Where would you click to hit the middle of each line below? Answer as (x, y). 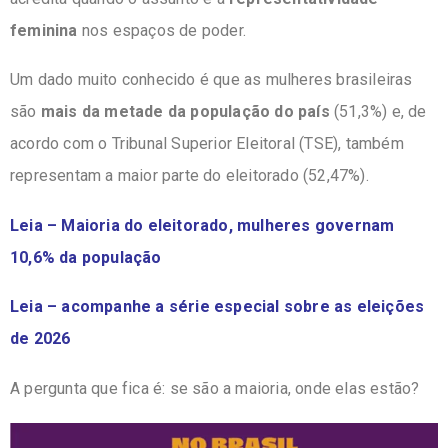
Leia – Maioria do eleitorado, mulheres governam (202, 225)
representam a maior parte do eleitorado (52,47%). (189, 176)
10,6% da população (86, 257)
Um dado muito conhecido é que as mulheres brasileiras (211, 80)
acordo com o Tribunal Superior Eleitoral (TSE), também (207, 144)
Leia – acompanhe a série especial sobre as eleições (217, 307)
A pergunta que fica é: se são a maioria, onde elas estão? (215, 389)
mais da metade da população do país (185, 112)
